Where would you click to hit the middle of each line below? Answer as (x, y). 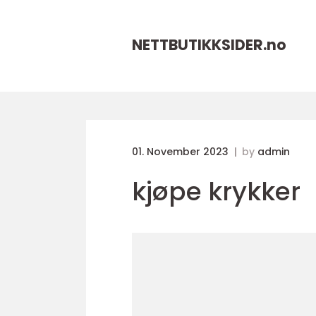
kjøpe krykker (216, 192)
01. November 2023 (182, 152)
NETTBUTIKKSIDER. (199, 45)
